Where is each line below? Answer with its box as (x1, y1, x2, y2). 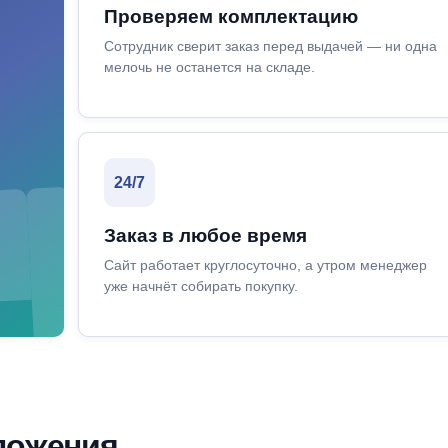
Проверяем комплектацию (103, 6, 358, 27)
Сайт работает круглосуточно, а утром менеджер (103, 257, 427, 273)
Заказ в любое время (103, 225, 307, 246)
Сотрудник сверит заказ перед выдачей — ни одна (103, 38, 437, 54)
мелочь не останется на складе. (103, 59, 315, 75)
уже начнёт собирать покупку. (103, 278, 298, 294)
